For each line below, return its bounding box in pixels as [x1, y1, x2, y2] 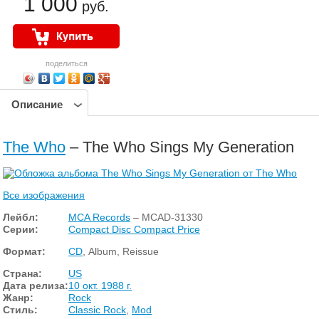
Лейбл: [3, 211, 38, 223]
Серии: [3, 223, 38, 235]
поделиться [45, 59, 88, 68]
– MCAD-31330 [130, 211, 203, 223]
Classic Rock [68, 303, 126, 315]
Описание [11, 98, 63, 110]
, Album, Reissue [83, 245, 159, 257]
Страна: [3, 267, 42, 279]
